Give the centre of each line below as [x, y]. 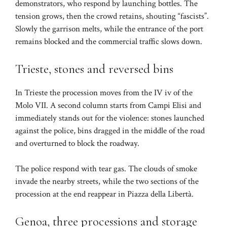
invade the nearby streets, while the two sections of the [107, 182]
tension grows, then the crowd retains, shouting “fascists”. [112, 16]
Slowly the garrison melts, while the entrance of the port [109, 29]
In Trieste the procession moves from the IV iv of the [104, 92]
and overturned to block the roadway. [77, 143]
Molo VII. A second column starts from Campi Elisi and [108, 105]
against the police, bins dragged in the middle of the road [110, 130]
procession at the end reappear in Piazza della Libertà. [104, 194]
